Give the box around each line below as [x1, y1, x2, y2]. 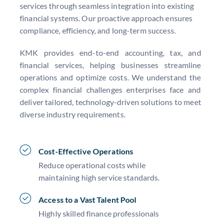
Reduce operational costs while [38, 160, 146, 170]
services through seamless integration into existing [20, 1, 194, 10]
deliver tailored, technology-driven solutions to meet [20, 97, 201, 107]
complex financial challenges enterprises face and [20, 85, 201, 94]
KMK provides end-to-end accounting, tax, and [20, 48, 201, 57]
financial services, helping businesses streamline [20, 60, 201, 70]
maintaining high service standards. [38, 173, 160, 182]
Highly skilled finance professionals [38, 209, 159, 218]
